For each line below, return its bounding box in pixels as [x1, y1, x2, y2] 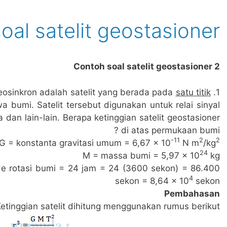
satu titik [175, 87, 211, 97]
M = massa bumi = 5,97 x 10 [83, 150, 200, 161]
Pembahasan [164, 188, 220, 199]
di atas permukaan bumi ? [121, 125, 220, 135]
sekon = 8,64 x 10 [115, 175, 189, 186]
